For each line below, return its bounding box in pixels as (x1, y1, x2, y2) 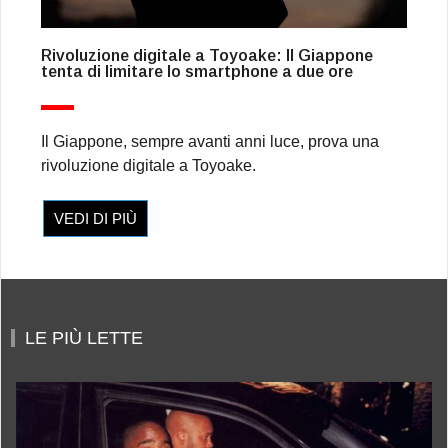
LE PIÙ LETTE (25, 327, 143, 348)
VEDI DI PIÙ (54, 209, 137, 227)
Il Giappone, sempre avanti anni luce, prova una (41, 132, 379, 150)
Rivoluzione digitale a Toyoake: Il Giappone (41, 46, 373, 64)
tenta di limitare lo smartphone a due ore (41, 62, 353, 80)
